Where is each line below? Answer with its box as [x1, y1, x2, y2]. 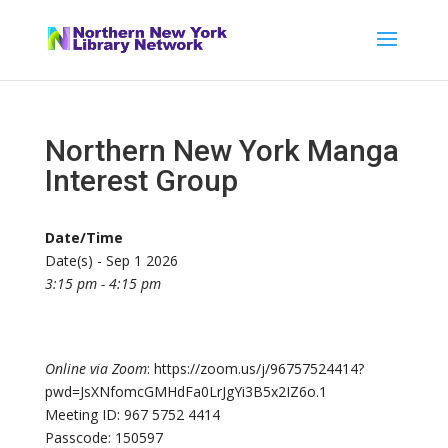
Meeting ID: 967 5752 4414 [44, 405, 220, 424]
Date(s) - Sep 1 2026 [44, 251, 178, 270]
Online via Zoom [44, 359, 147, 378]
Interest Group [44, 163, 238, 198]
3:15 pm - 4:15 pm [44, 274, 161, 293]
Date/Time [44, 228, 123, 247]
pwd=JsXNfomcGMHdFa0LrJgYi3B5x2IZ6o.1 [44, 382, 327, 401]
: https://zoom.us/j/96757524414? [146, 359, 364, 378]
